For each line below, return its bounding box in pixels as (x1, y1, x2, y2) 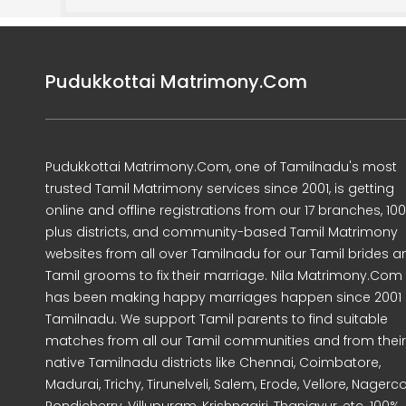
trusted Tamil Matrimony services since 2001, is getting (45, 179, 394, 198)
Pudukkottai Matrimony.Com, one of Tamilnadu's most (45, 158, 397, 176)
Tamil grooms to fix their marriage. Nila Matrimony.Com (45, 266, 402, 285)
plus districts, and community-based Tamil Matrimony (45, 223, 398, 241)
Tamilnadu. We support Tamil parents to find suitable (45, 310, 388, 328)
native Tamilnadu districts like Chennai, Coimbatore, (45, 353, 381, 372)
